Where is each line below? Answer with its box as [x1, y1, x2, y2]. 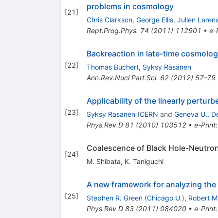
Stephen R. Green [86, 193, 143, 202]
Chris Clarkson [86, 15, 132, 24]
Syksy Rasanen [86, 109, 135, 118]
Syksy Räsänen [142, 62, 191, 71]
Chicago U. [146, 193, 182, 202]
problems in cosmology [86, 1, 174, 11]
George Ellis [136, 15, 173, 24]
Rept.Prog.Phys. [86, 26, 138, 35]
